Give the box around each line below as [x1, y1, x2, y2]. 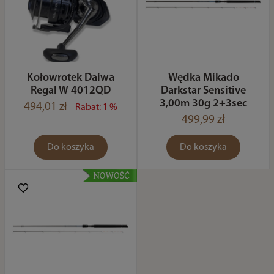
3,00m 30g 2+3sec [160, 98, 248, 109]
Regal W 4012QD [30, 85, 111, 97]
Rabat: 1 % [75, 103, 117, 113]
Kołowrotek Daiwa [26, 72, 114, 84]
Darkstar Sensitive [161, 85, 246, 97]
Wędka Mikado [168, 72, 239, 84]
